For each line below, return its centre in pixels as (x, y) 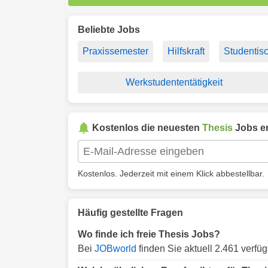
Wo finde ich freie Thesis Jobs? (149, 234)
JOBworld (115, 249)
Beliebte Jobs (109, 30)
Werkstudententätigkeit (174, 82)
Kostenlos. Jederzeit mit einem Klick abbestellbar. (171, 173)
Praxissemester (115, 51)
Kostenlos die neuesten (147, 128)
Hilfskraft (186, 51)
